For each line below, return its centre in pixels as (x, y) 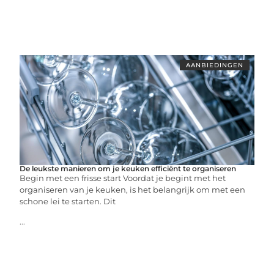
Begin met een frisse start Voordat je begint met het (123, 178)
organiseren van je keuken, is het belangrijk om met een (133, 190)
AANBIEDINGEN (214, 65)
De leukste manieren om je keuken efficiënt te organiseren (128, 168)
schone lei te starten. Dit (68, 201)
